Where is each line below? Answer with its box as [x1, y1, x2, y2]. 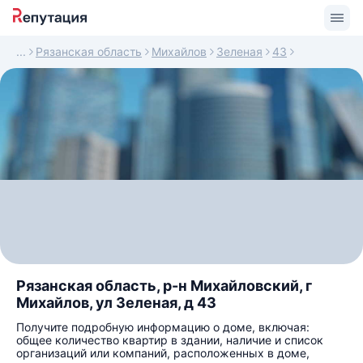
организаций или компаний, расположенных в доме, [16, 346, 310, 360]
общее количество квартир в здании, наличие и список [16, 333, 323, 347]
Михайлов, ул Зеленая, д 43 [16, 294, 216, 311]
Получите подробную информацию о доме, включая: [16, 320, 310, 334]
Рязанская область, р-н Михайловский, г [16, 277, 312, 294]
